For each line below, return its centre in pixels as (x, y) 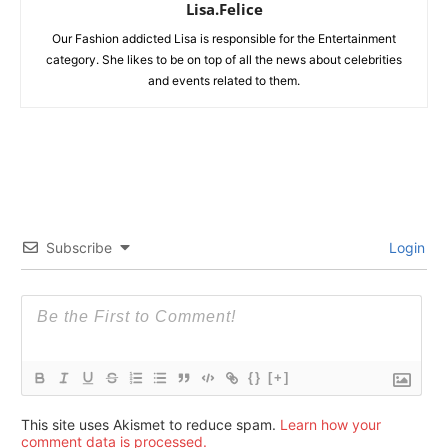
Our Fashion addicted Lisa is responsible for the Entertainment (224, 38)
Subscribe (79, 247)
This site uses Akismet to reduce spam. (150, 424)
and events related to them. (224, 80)
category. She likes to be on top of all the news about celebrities (224, 59)
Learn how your (330, 424)
